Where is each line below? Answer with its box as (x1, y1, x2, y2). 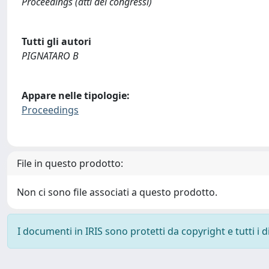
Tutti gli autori (22, 34, 91, 48)
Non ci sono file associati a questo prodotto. (17, 186, 217, 199)
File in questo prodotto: (17, 157, 123, 171)
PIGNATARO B (22, 49, 79, 62)
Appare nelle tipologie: (22, 88, 130, 102)
